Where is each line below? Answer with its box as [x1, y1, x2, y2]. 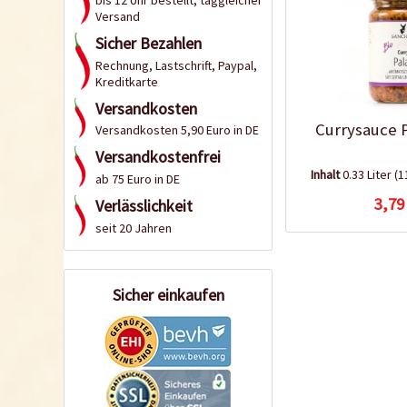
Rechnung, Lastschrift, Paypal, [95, 56, 257, 74]
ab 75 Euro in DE [95, 170, 180, 187]
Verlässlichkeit [95, 194, 193, 216]
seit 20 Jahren [95, 219, 172, 236]
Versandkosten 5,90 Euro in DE [95, 122, 259, 139]
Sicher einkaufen [112, 283, 224, 305]
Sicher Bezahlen [95, 33, 202, 55]
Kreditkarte [95, 73, 158, 90]
